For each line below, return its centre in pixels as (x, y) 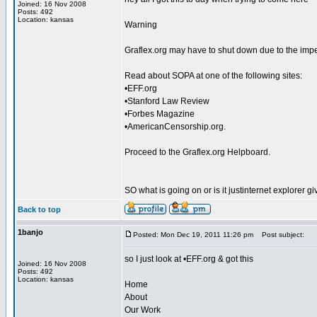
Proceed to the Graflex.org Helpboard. (197, 152)
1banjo (30, 232)
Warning (141, 25)
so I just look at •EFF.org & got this (189, 259)
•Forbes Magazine (160, 114)
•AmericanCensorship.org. (175, 127)
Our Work (143, 310)
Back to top (39, 209)
